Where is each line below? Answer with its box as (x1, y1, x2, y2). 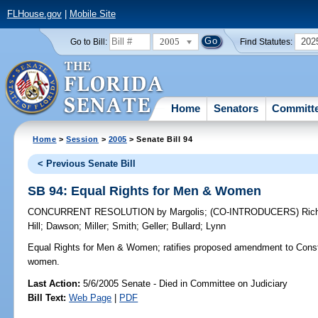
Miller (84, 221, 107, 232)
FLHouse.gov (6, 9, 62, 20)
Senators (214, 102, 259, 114)
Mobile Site (69, 9, 116, 20)
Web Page (69, 292, 112, 303)
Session (66, 134, 99, 143)
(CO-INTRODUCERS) (210, 207, 302, 218)
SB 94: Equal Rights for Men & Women (28, 183, 262, 198)
